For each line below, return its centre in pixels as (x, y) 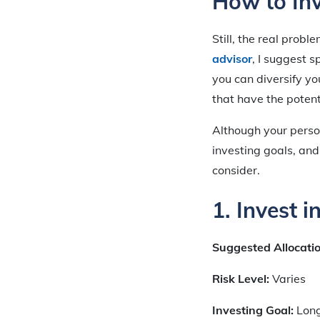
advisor (232, 58)
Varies (289, 278)
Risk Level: (242, 278)
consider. (236, 170)
